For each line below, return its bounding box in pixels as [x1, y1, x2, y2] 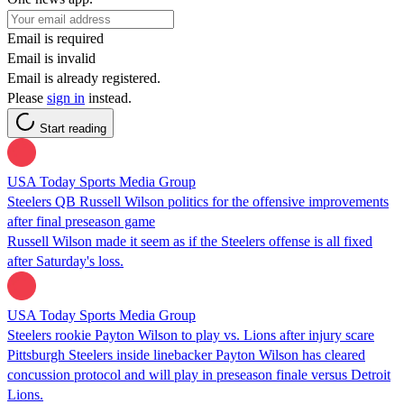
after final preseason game [7, 213, 155, 229]
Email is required [7, 30, 104, 46]
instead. [85, 89, 132, 106]
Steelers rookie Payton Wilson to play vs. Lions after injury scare [7, 326, 374, 343]
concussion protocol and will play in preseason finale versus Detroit [7, 366, 390, 382]
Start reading [40, 121, 106, 135]
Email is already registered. [7, 69, 161, 86]
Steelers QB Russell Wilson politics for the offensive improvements [7, 193, 389, 209]
